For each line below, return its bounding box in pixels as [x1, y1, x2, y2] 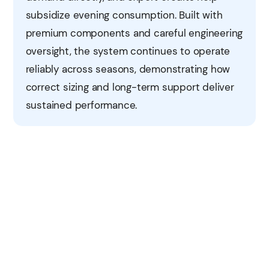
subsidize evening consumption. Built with [25, 8, 223, 22]
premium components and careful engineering [25, 26, 243, 40]
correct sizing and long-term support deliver [25, 80, 234, 94]
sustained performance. [25, 98, 138, 112]
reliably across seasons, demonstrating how [25, 62, 231, 76]
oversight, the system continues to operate [25, 44, 231, 58]
